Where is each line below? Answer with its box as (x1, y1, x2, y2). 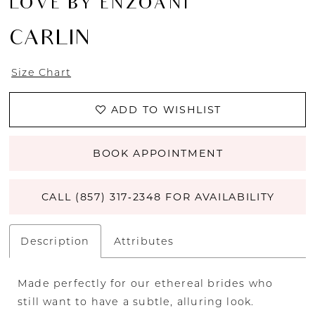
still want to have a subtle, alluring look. (18, 295, 255, 309)
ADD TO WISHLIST (110, 103, 221, 117)
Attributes (113, 234, 174, 247)
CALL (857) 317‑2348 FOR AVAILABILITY (41, 190, 275, 203)
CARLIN (9, 27, 91, 53)
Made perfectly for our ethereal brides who (18, 277, 274, 290)
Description (20, 234, 90, 247)
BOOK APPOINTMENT (92, 146, 224, 160)
